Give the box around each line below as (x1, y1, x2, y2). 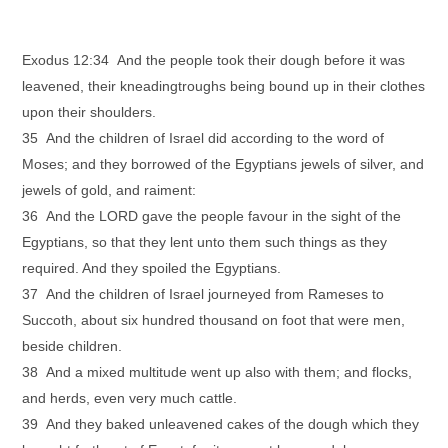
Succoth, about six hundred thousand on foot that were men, (22, 312, 406, 328)
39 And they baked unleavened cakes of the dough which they (22, 416, 420, 432)
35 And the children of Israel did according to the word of (22, 130, 385, 146)
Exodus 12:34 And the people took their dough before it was (22, 52, 406, 68)
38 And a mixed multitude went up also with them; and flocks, (22, 364, 413, 380)
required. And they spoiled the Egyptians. (22, 260, 282, 276)
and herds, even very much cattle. (22, 390, 238, 406)
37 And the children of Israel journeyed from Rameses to (22, 286, 385, 302)
